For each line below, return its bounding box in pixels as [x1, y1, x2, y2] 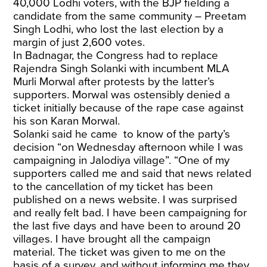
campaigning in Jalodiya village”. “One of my [13, 154, 230, 167]
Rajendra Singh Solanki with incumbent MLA [13, 62, 230, 75]
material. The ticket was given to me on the [13, 246, 226, 259]
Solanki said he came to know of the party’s [13, 128, 231, 141]
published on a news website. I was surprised [13, 193, 238, 206]
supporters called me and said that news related [13, 167, 252, 180]
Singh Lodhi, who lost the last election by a [13, 23, 224, 36]
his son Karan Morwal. [13, 114, 123, 128]
